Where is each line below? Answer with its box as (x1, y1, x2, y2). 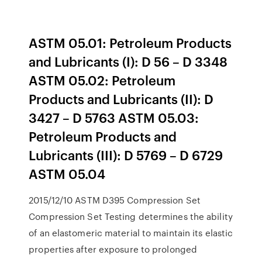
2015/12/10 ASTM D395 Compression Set (29, 194, 201, 206)
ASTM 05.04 (29, 164, 106, 182)
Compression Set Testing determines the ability (29, 210, 233, 223)
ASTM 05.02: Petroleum (29, 71, 176, 89)
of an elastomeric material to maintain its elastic (29, 226, 233, 239)
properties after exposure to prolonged (29, 243, 198, 256)
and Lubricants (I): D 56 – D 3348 (29, 52, 228, 70)
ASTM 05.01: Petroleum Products (29, 33, 232, 51)
